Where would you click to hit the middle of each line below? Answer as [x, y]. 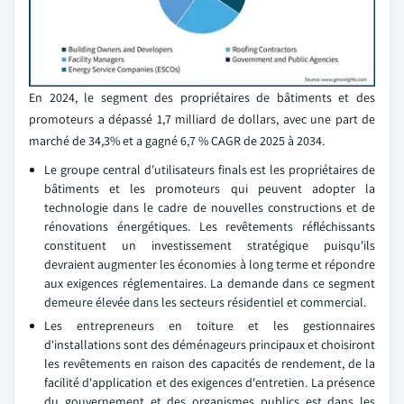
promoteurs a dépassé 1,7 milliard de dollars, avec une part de [202, 119]
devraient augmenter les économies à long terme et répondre [210, 264]
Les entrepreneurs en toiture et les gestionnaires [210, 326]
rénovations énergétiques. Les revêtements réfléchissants [210, 226]
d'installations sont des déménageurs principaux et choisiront [210, 344]
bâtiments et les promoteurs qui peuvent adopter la [210, 188]
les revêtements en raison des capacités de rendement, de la [210, 363]
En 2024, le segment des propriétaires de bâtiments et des [202, 97]
